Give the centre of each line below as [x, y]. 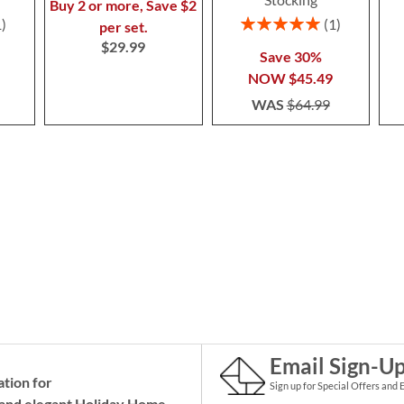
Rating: [259, 21]
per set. [123, 27]
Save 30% [290, 57]
